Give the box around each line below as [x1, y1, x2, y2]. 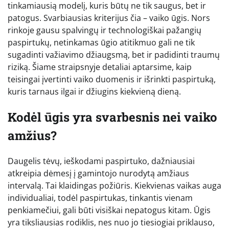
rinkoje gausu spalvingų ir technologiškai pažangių [8, 24, 201, 36]
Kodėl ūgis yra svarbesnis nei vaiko [8, 108, 217, 125]
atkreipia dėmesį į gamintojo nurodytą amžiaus [8, 167, 189, 179]
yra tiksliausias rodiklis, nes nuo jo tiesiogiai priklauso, [8, 216, 215, 228]
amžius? [8, 127, 57, 144]
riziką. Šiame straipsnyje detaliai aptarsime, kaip [8, 61, 192, 73]
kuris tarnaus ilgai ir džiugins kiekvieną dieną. [8, 85, 181, 97]
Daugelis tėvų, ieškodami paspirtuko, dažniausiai [8, 155, 195, 167]
